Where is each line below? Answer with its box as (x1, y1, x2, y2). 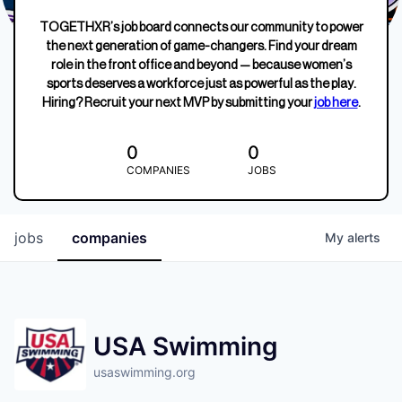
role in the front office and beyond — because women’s (50, 59, 352, 72)
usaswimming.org (93, 364, 196, 380)
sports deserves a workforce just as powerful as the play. (46, 78, 356, 91)
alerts (347, 230, 380, 245)
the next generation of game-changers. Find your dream (45, 40, 357, 53)
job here (313, 97, 358, 109)
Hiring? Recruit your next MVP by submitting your (41, 97, 314, 109)
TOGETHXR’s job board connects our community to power (39, 22, 363, 34)
